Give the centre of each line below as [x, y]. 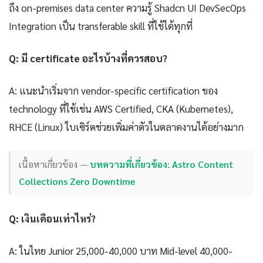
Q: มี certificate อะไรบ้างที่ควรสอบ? [88, 58]
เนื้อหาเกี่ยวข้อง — [55, 164]
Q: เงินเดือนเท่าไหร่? [52, 218]
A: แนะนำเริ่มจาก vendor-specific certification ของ [113, 90]
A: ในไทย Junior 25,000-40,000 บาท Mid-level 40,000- [121, 250]
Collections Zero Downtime [77, 181]
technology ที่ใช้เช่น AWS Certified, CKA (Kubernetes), [121, 108]
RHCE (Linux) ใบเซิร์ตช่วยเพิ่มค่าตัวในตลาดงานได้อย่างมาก [126, 127]
